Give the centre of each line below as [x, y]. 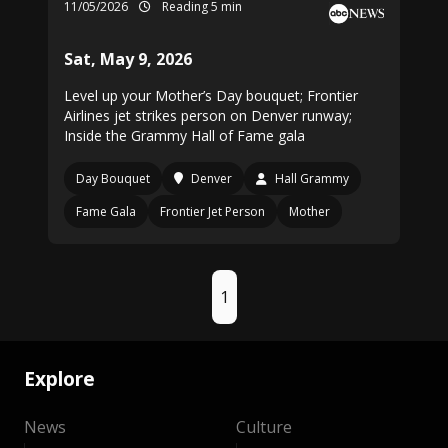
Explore [59, 379]
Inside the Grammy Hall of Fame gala [184, 135]
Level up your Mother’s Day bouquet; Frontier [211, 95]
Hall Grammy [312, 178]
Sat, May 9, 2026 [128, 59]
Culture [264, 427]
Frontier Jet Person [212, 211]
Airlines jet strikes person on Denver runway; [208, 115]
